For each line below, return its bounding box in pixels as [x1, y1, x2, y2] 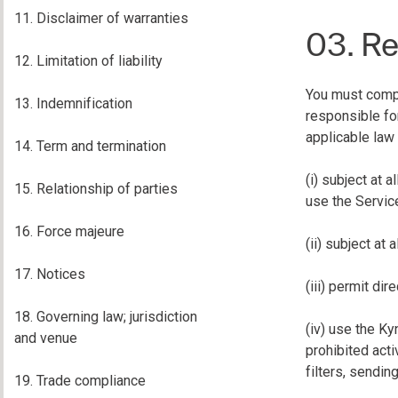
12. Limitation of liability [14, 52, 163, 69]
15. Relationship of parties [14, 180, 178, 197]
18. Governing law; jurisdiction [14, 308, 197, 325]
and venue [14, 330, 77, 346]
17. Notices [14, 266, 85, 283]
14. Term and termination [14, 138, 166, 155]
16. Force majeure [14, 223, 124, 240]
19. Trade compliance [14, 372, 146, 389]
